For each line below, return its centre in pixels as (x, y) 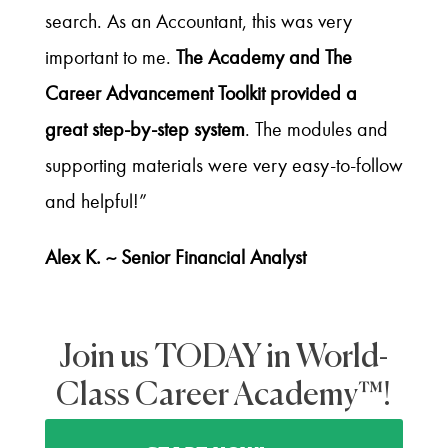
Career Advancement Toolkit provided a (200, 94)
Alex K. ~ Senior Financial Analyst (175, 258)
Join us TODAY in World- (224, 358)
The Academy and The (263, 58)
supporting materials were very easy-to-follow (223, 166)
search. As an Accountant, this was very (198, 22)
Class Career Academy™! (224, 396)
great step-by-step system (144, 130)
